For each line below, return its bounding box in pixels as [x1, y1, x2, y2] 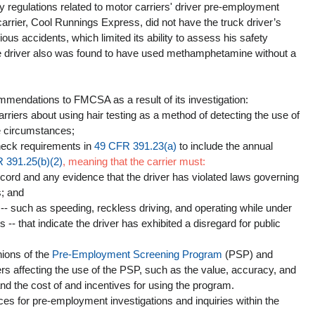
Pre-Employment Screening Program [52, 248, 222, 261]
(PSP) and [222, 248, 276, 261]
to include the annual [176, 140, 276, 153]
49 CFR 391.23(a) [94, 140, 176, 153]
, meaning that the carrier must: [63, 155, 205, 168]
